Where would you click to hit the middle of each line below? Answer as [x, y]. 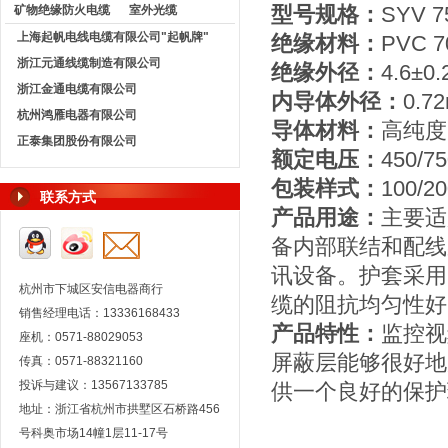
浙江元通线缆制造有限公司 [89, 63]
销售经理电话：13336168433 [99, 313]
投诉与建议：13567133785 [93, 385]
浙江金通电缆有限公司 [77, 89]
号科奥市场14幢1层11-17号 [95, 433]
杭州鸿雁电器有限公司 [77, 115]
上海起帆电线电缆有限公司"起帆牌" [113, 37]
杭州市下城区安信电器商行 [91, 289]
